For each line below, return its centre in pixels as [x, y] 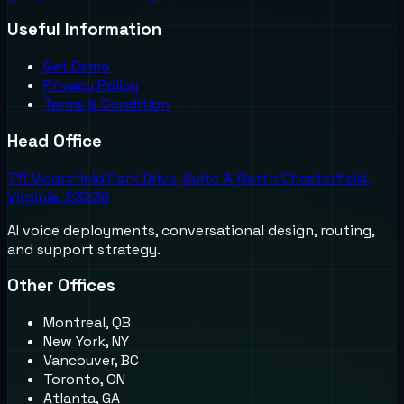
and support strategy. [84, 249]
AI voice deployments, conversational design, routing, [191, 230]
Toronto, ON [84, 379]
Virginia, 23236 [59, 197]
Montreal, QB [87, 322]
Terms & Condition [106, 105]
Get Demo [77, 67]
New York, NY [86, 341]
